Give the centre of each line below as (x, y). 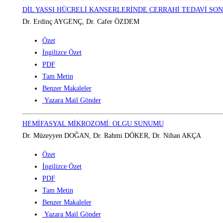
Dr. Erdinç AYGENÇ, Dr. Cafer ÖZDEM (81, 22)
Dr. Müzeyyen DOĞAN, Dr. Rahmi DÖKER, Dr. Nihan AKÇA (111, 136)
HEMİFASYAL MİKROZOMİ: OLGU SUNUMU (93, 124)
